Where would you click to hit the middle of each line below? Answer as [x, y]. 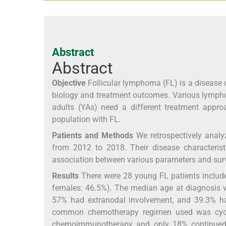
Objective [69, 83]
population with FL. [86, 119]
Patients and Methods [93, 135]
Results [65, 176]
